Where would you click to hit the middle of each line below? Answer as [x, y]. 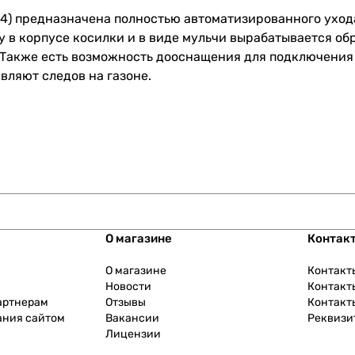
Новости [129, 287]
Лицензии [134, 334]
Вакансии [133, 319]
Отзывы [126, 303]
